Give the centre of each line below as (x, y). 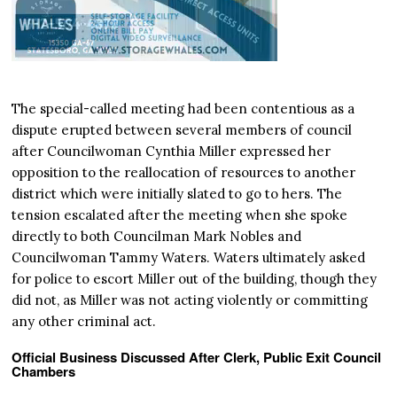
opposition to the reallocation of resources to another (184, 173)
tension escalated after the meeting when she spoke (180, 215)
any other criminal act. (84, 322)
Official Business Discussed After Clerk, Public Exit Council (197, 358)
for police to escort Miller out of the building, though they (195, 279)
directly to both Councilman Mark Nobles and (157, 237)
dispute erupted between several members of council (182, 130)
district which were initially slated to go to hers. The (177, 194)
